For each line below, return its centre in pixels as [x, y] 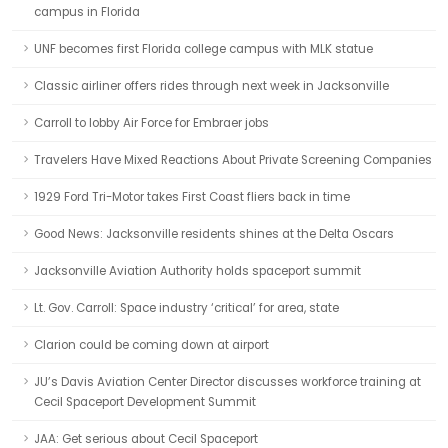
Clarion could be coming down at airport [151, 345]
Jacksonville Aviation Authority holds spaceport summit [197, 271]
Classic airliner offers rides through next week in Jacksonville [211, 86]
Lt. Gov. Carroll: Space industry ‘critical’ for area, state [186, 308]
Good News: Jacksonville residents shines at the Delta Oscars [214, 234]
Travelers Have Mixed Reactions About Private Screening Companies [233, 160]
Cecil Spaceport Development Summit [145, 402]
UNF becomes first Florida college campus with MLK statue [203, 49]
